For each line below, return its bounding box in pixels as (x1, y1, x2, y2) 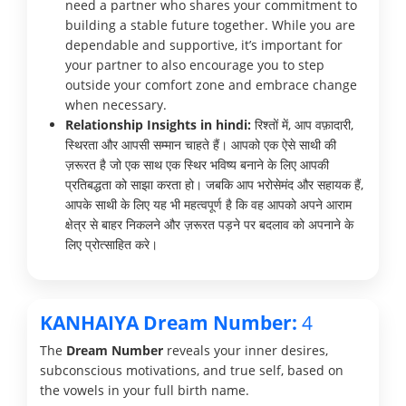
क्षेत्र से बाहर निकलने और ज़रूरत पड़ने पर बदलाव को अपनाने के (65, 215, 353, 233)
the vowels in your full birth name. (40, 381, 249, 399)
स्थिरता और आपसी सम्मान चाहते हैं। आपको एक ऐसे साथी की (65, 135, 336, 153)
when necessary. (65, 95, 167, 113)
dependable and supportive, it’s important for (65, 35, 343, 53)
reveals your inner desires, (163, 341, 328, 359)
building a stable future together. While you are (65, 15, 355, 34)
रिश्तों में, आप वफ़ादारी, (251, 115, 353, 133)
